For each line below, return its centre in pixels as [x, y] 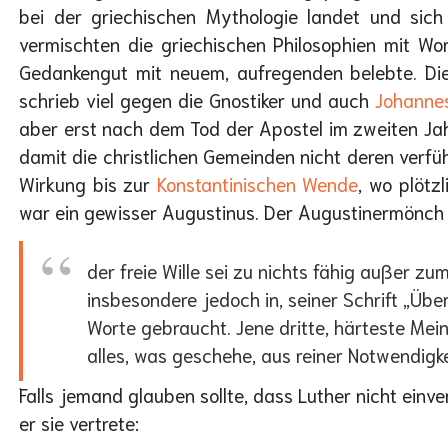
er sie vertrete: [79, 422]
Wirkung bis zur [88, 184]
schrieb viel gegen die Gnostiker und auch [197, 100]
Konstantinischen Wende [257, 184]
